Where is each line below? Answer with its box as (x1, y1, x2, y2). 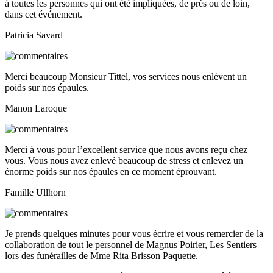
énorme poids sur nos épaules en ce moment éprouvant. (5, 166, 217, 177)
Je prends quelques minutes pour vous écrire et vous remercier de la (5, 229, 263, 239)
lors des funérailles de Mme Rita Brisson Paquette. (5, 250, 198, 261)
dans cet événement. (5, 9, 82, 20)
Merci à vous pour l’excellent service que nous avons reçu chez (5, 144, 247, 155)
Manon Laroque (5, 103, 67, 114)
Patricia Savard (5, 30, 63, 41)
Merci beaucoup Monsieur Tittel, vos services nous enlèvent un (5, 71, 247, 82)
